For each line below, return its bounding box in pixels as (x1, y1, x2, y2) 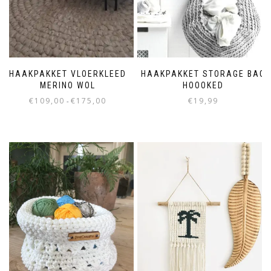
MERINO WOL (40, 80, 96, 90)
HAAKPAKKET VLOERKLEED (9, 69, 126, 79)
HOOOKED (183, 80, 224, 90)
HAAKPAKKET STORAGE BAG (141, 69, 266, 79)
